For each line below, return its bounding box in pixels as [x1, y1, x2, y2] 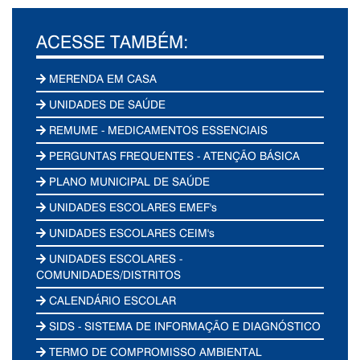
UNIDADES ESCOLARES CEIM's [46, 224, 215, 240]
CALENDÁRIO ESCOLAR [46, 292, 177, 308]
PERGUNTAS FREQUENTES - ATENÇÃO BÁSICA [46, 147, 301, 163]
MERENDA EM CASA [46, 70, 157, 86]
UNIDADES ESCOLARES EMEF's [46, 198, 218, 215]
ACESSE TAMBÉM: [36, 29, 189, 53]
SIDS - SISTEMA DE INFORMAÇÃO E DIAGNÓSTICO [46, 317, 321, 333]
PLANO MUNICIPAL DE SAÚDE [46, 173, 211, 189]
